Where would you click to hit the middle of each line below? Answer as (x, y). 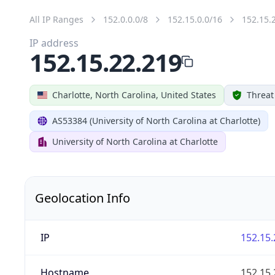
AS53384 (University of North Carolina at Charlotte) (156, 120)
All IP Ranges (56, 19)
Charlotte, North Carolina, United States (134, 95)
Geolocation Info (83, 198)
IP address (54, 43)
